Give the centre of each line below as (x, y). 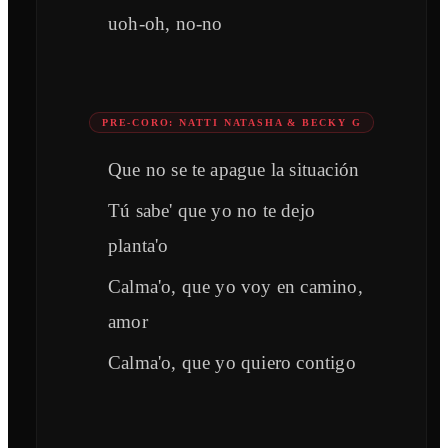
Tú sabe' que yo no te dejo (211, 211)
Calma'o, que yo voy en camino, (235, 287)
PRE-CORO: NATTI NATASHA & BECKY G (232, 123)
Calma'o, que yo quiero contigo (232, 363)
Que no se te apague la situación (234, 170)
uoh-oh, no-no (165, 24)
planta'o (138, 246)
